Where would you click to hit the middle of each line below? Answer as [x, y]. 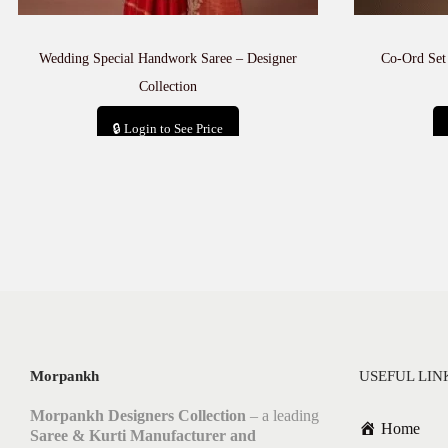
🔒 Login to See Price [167, 128]
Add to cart [178, 166]
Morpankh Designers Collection [138, 415]
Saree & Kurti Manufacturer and [143, 435]
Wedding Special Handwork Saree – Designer [167, 58]
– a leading [282, 415]
